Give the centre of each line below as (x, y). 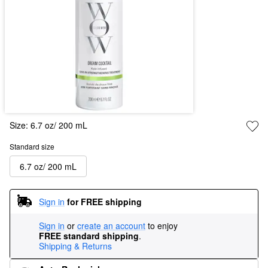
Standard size (32, 146)
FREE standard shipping (89, 236)
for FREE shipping (104, 201)
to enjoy (163, 226)
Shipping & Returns (75, 246)
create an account (111, 226)
